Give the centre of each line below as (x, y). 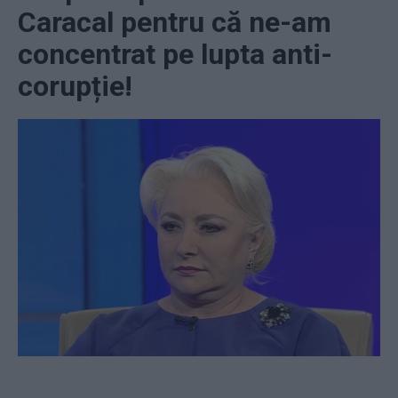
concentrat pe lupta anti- (175, 54)
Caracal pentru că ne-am (175, 22)
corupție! (75, 86)
